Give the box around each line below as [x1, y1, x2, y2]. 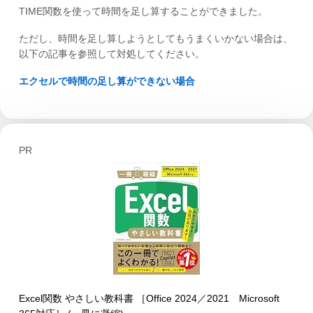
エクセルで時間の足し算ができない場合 [18, 75, 195, 87]
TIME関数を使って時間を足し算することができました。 [18, 6, 268, 17]
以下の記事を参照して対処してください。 [18, 48, 205, 59]
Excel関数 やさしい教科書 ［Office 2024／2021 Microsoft [18, 292, 279, 304]
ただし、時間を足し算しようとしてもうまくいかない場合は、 [18, 32, 293, 44]
